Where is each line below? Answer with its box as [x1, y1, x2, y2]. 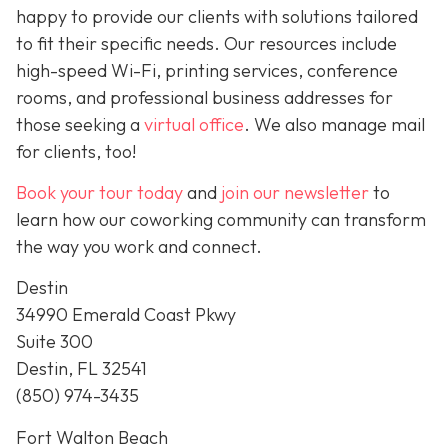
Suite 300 [16, 330, 93, 354]
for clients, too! [16, 139, 136, 163]
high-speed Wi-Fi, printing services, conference [16, 58, 398, 82]
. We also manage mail [244, 112, 425, 136]
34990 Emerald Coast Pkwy [16, 303, 236, 327]
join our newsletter [221, 180, 369, 204]
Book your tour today [16, 180, 183, 204]
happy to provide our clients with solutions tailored [16, 4, 418, 28]
